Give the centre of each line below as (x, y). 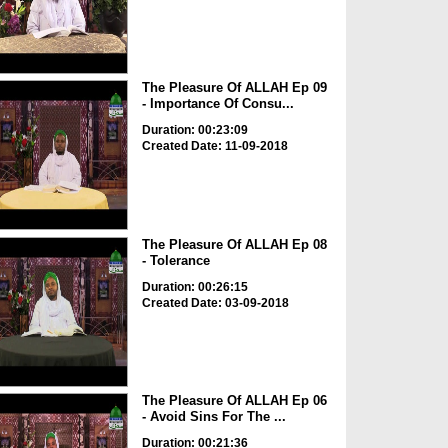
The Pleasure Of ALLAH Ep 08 (234, 244)
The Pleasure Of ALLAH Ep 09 (234, 88)
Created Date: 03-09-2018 (215, 302)
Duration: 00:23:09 (194, 130)
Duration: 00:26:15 (194, 286)
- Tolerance (175, 260)
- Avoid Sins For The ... (213, 417)
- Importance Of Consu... (217, 104)
